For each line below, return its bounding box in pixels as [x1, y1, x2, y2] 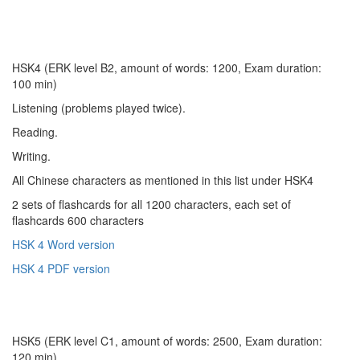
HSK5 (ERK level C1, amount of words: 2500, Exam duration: [12, 332, 322, 349]
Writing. [12, 147, 51, 164]
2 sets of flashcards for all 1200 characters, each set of [12, 195, 291, 212]
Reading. [12, 123, 58, 140]
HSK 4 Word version [12, 235, 115, 252]
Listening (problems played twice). [12, 99, 186, 116]
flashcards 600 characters [12, 211, 144, 228]
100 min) [12, 75, 57, 92]
